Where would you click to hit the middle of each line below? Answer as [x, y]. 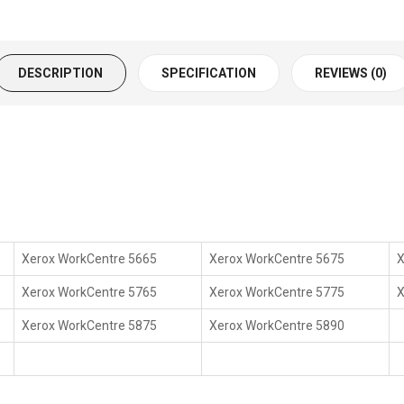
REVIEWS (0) [350, 73]
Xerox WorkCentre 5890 [277, 326]
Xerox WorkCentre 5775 [277, 293]
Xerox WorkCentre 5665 [90, 259]
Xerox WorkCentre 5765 [90, 293]
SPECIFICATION [208, 73]
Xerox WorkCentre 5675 [277, 259]
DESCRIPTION [60, 73]
